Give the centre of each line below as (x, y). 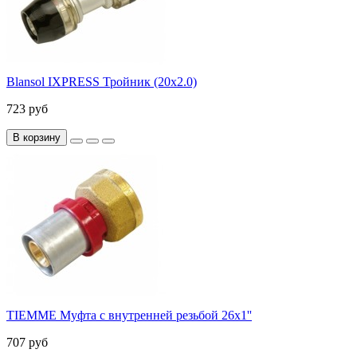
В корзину (37, 137)
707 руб (27, 342)
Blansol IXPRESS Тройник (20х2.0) (102, 81)
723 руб (27, 108)
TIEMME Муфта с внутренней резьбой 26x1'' (129, 315)
